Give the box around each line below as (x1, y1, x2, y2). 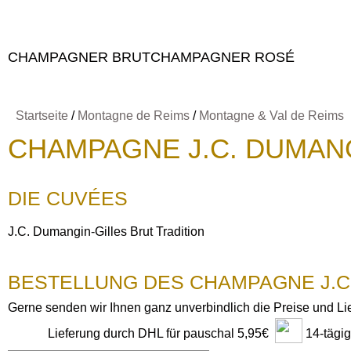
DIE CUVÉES (8, 187, 128, 209)
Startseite (16, 109, 68, 122)
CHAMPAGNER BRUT (8, 49, 150, 65)
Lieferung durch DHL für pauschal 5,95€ (48, 327, 269, 340)
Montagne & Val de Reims (199, 109, 344, 122)
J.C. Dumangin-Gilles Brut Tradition (8, 225, 204, 238)
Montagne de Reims (78, 109, 190, 122)
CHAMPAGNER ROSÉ (150, 49, 295, 65)
